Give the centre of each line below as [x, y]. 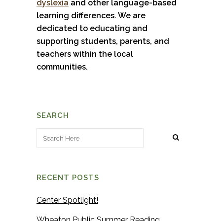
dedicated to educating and [92, 29]
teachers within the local [85, 54]
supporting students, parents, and [103, 41]
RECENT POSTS [68, 178]
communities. [62, 67]
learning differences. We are [91, 16]
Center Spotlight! [67, 200]
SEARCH [53, 116]
